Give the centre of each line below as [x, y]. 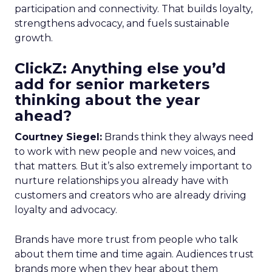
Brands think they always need [178, 137]
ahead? [43, 116]
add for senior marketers [112, 84]
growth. [34, 38]
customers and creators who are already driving [131, 195]
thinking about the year [107, 100]
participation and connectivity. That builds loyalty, [134, 9]
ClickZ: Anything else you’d [120, 68]
